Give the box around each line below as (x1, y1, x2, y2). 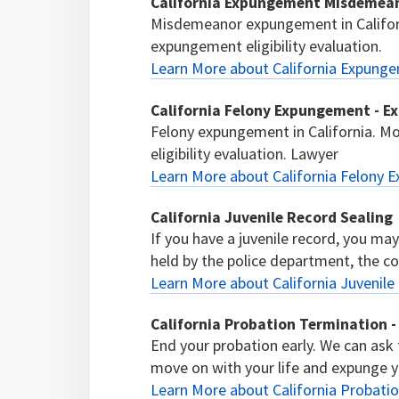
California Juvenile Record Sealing (151, 208, 394, 228)
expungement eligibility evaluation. (151, 36, 383, 57)
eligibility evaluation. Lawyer (151, 142, 339, 164)
